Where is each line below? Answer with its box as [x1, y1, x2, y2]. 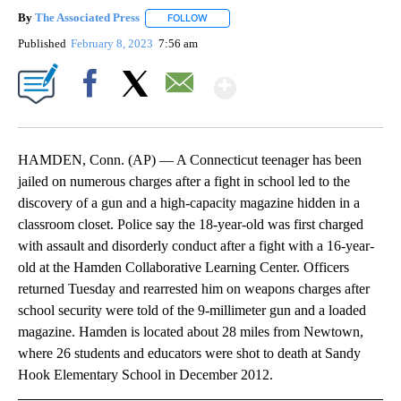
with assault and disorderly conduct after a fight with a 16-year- [18, 237, 374, 253]
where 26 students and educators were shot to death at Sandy [18, 345, 361, 361]
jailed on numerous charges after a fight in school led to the [18, 173, 350, 189]
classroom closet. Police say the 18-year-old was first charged [18, 216, 363, 232]
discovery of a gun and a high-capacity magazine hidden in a [18, 194, 360, 210]
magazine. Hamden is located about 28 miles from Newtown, [18, 323, 363, 339]
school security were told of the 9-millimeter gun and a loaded [18, 302, 366, 318]
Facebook [69, 107, 118, 121]
